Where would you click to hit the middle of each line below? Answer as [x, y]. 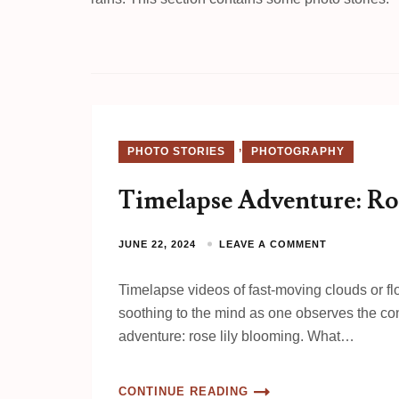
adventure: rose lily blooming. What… [236, 336]
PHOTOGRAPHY [298, 151]
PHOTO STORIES [176, 151]
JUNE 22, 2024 [157, 244]
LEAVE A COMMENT [273, 244]
